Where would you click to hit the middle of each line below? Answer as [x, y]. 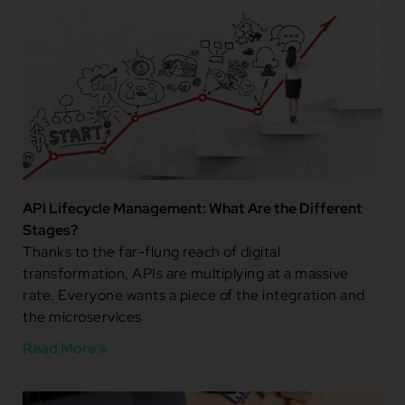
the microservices [82, 316]
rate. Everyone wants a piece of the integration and [194, 295]
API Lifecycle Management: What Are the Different [193, 208]
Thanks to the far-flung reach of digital [151, 251]
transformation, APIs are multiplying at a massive [186, 273]
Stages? [50, 230]
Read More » [65, 348]
